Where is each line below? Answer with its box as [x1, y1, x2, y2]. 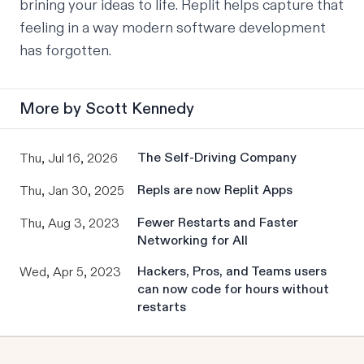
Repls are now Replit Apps [137, 182, 292, 198]
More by [19, 98, 85, 119]
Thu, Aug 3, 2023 [19, 215, 119, 232]
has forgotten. [19, 41, 111, 60]
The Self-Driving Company [137, 149, 297, 166]
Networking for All [137, 232, 248, 249]
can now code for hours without [137, 281, 329, 297]
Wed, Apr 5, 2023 [19, 264, 121, 280]
